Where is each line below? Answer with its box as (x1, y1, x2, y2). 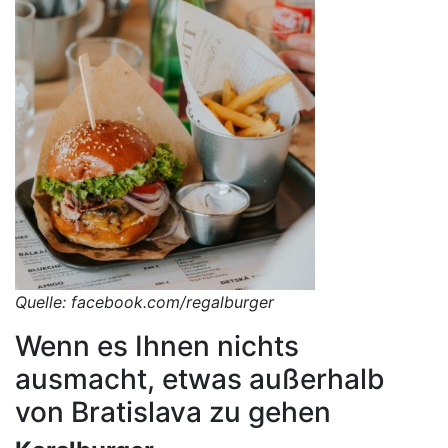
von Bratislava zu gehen (15, 395, 331, 430)
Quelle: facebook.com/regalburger (15, 292, 274, 313)
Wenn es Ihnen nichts (15, 329, 299, 364)
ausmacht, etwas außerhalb (15, 362, 385, 397)
